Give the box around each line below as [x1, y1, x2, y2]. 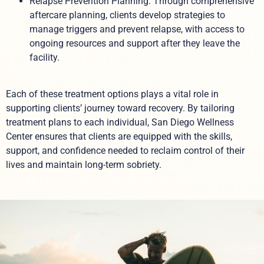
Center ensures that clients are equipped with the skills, [6, 131, 232, 143]
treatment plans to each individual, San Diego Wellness [6, 117, 234, 128]
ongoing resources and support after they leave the [29, 37, 240, 49]
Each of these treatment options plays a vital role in [6, 88, 219, 100]
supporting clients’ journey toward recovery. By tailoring [6, 103, 235, 114]
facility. [29, 51, 60, 63]
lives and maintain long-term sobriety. [6, 159, 161, 171]
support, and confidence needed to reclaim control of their [6, 145, 245, 157]
